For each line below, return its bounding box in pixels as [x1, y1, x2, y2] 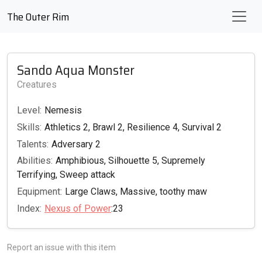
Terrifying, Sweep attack [17, 169, 115, 181]
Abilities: [17, 155, 53, 167]
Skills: [17, 121, 42, 133]
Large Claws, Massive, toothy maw [65, 186, 207, 198]
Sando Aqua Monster [17, 59, 135, 81]
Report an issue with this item [7, 242, 116, 252]
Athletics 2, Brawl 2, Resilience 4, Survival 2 [44, 121, 222, 133]
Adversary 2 [51, 138, 101, 150]
